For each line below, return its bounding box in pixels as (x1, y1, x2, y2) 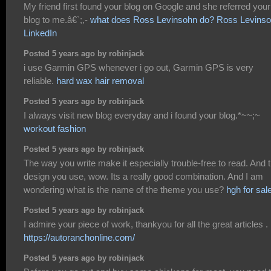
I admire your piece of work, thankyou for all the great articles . (24, 219, 268, 230)
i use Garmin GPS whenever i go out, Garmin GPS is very (24, 62, 253, 73)
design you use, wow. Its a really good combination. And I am (24, 171, 263, 182)
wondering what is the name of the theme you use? (24, 184, 226, 195)
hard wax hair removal (56, 76, 144, 87)
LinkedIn (24, 27, 57, 38)
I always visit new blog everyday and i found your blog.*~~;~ (24, 110, 260, 121)
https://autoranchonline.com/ (24, 232, 135, 243)
